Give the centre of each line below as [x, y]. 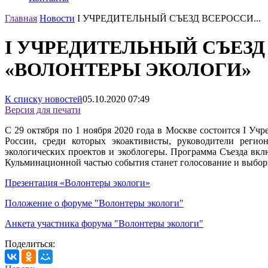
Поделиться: [30, 243]
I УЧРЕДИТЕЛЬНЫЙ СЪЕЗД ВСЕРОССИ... [169, 18]
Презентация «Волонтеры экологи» [77, 182]
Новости [57, 18]
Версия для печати [43, 109]
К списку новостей [44, 99]
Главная [21, 18]
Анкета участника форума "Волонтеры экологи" [104, 223]
